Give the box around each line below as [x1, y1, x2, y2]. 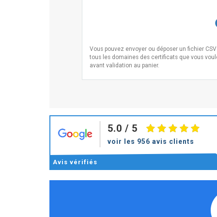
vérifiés [70, 158, 97, 166]
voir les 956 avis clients [108, 138, 194, 145]
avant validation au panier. [90, 62, 159, 69]
